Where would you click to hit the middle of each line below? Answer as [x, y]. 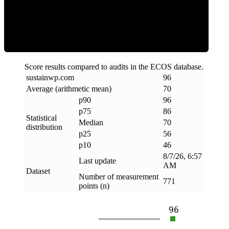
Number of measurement [119, 176]
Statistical [41, 118]
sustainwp [42, 77]
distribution [44, 127]
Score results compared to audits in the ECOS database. [114, 66]
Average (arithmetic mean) [69, 88]
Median [91, 122]
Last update [97, 161]
